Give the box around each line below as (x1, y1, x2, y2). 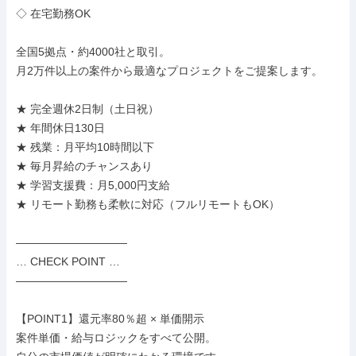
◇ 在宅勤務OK (16, 7, 91, 20)
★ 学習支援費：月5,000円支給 (16, 179, 170, 192)
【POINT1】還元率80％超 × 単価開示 (16, 312, 204, 325)
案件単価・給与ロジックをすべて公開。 (16, 331, 216, 344)
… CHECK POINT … (16, 255, 120, 268)
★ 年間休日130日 (16, 122, 105, 134)
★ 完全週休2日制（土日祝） (16, 103, 159, 115)
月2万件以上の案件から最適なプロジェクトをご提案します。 (16, 64, 323, 77)
